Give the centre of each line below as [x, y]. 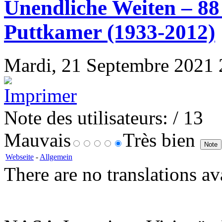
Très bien [162, 140]
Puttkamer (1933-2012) [110, 32]
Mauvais [37, 140]
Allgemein [56, 157]
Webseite [20, 157]
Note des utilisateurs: [86, 118]
